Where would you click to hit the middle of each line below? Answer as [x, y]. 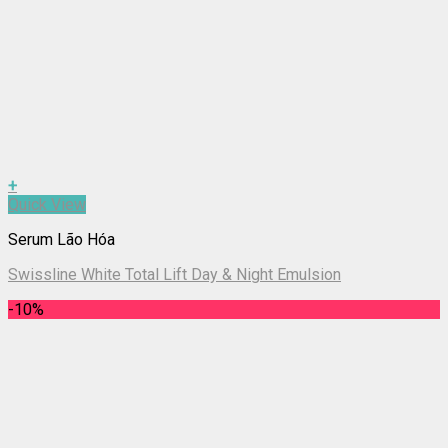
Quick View [47, 204]
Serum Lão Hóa [61, 239]
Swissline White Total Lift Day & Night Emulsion [174, 274]
